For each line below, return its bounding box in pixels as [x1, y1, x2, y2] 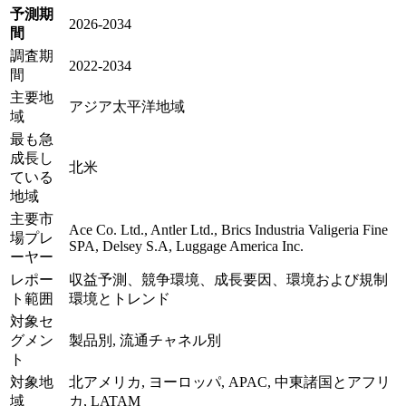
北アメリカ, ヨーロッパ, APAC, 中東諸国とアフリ [69, 373, 391, 390]
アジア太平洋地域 [69, 98, 185, 114]
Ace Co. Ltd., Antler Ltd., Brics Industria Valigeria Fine [69, 221, 388, 237]
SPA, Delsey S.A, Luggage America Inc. [69, 237, 304, 254]
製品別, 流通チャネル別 [69, 332, 221, 348]
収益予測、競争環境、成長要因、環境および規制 [69, 271, 388, 287]
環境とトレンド [69, 290, 170, 306]
